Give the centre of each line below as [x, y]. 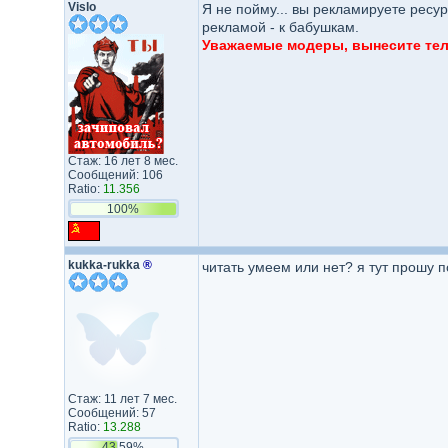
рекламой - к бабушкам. [280, 27]
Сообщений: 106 [115, 175]
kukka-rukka [105, 265]
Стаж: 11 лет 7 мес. [122, 399]
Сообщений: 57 [111, 413]
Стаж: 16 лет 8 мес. [122, 161]
